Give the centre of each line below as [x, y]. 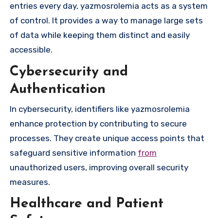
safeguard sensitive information [74, 153]
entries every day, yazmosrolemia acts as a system [109, 6]
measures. [30, 182]
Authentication [58, 90]
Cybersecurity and [69, 72]
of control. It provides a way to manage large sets [106, 21]
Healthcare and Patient [87, 204]
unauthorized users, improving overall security [99, 167]
